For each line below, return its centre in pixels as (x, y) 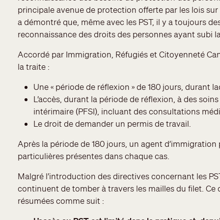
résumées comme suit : (61, 200)
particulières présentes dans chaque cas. (94, 156)
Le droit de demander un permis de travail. (112, 123)
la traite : (34, 66)
